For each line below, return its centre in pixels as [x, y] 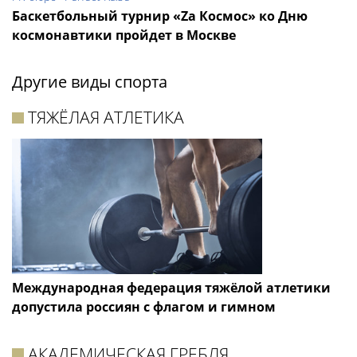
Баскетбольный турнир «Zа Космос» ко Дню [160, 16]
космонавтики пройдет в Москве [124, 35]
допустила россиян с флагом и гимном [144, 306]
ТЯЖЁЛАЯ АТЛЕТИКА [106, 118]
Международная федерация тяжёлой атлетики [171, 287]
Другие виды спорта [90, 82]
